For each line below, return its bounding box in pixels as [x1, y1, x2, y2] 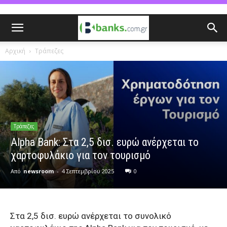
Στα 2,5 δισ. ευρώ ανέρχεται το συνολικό [10, 210, 171, 221]
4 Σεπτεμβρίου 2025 [62, 167, 114, 175]
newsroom [23, 167, 54, 175]
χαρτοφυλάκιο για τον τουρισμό [11, 148, 150, 162]
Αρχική [5, 47, 25, 55]
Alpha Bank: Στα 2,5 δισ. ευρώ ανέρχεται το [11, 135, 199, 148]
